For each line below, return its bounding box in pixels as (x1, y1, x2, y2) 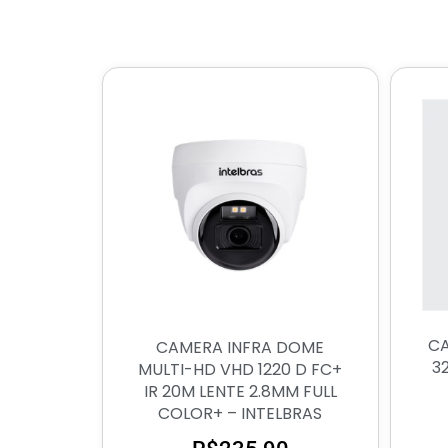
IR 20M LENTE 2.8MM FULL (143, 380, 337, 404)
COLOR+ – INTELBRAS (158, 402, 323, 426)
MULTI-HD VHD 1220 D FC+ (138, 358, 343, 382)
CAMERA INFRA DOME (156, 336, 325, 360)
